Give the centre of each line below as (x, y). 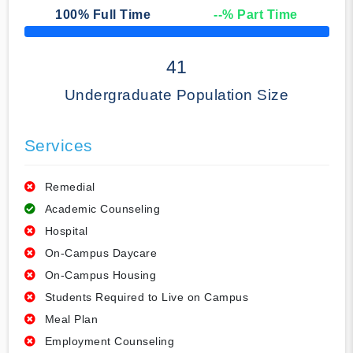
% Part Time (260, 15)
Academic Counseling (102, 209)
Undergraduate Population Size (176, 95)
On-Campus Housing (100, 275)
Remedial (70, 187)
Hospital (66, 231)
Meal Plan (71, 320)
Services (58, 146)
